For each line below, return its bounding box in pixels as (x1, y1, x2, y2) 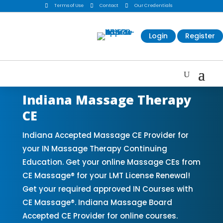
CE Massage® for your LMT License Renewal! (22, 170, 190, 181)
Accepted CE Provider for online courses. (22, 210, 178, 221)
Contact (99, 2, 118, 9)
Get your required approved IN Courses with (22, 183, 193, 194)
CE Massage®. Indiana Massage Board (22, 197, 172, 208)
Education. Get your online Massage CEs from (22, 156, 201, 167)
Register (185, 31, 215, 41)
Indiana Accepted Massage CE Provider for (22, 129, 189, 140)
